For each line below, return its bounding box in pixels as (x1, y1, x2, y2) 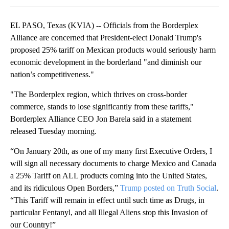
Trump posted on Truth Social (120, 183, 216, 192)
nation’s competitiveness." (10, 70, 94, 79)
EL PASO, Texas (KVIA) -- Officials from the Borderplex (10, 20, 198, 30)
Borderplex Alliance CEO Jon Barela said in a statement (10, 114, 191, 123)
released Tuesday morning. (10, 126, 97, 135)
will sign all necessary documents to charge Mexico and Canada (10, 158, 216, 168)
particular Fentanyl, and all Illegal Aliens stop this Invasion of (10, 208, 208, 217)
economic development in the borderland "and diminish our (10, 57, 201, 66)
